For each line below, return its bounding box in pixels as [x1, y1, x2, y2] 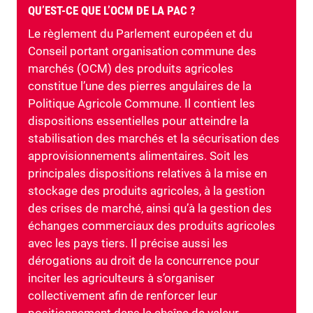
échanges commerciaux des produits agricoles [28, 219, 275, 233]
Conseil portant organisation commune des [28, 44, 256, 59]
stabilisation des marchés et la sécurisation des [28, 131, 279, 146]
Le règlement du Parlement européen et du [28, 27, 252, 41]
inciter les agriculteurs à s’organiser [28, 271, 214, 286]
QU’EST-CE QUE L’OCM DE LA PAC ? [28, 3, 196, 18]
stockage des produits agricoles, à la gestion [28, 184, 265, 198]
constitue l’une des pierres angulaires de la [28, 79, 252, 94]
